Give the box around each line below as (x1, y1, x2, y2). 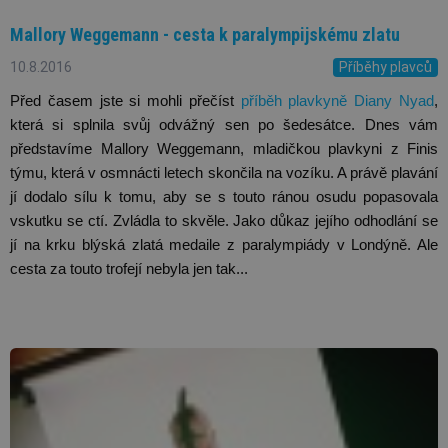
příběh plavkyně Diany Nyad (240, 92, 435, 109)
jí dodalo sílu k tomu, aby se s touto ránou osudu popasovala (10, 188, 438, 205)
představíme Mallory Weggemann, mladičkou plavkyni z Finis (10, 140, 438, 157)
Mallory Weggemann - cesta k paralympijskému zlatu (10, 24, 400, 46)
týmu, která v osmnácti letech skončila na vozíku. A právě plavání (10, 164, 438, 181)
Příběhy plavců (339, 58, 432, 75)
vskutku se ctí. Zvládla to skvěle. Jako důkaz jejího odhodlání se (10, 212, 438, 229)
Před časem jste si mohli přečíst (10, 92, 241, 109)
